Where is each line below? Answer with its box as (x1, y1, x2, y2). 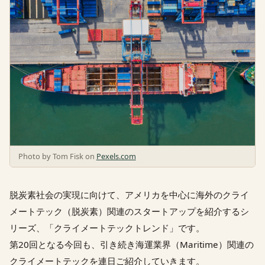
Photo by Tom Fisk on (18, 151, 96, 162)
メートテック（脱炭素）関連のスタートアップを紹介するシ (9, 205, 249, 218)
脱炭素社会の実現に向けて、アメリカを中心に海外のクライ (9, 189, 249, 201)
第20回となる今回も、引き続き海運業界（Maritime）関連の (9, 238, 254, 251)
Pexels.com (96, 151, 136, 162)
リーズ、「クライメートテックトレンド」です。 (9, 222, 205, 234)
